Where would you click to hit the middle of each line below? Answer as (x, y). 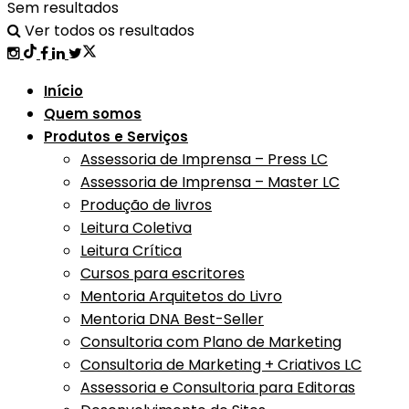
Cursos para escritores (163, 273)
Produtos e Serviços (116, 136)
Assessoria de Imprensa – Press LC (204, 159)
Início (63, 91)
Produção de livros (146, 205)
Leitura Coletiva (136, 228)
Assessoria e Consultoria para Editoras (218, 388)
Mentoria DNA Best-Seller (172, 319)
